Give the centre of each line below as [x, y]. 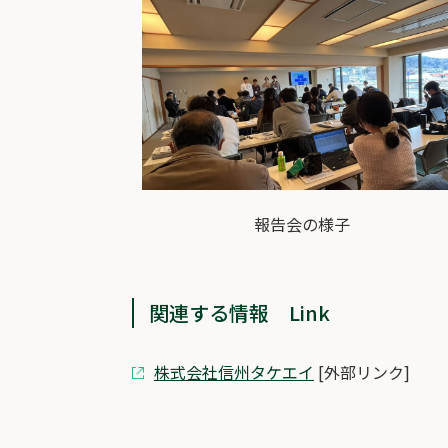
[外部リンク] [362, 372]
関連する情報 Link [239, 312]
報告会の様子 [302, 224]
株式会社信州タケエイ [234, 372]
